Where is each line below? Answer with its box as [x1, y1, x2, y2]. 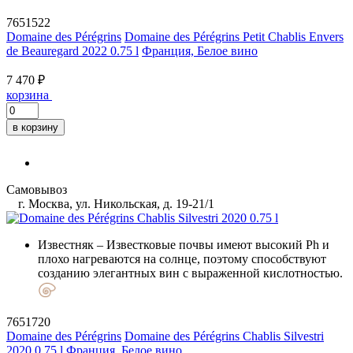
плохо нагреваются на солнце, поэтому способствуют [38, 251, 326, 266]
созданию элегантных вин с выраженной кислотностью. [38, 266, 343, 280]
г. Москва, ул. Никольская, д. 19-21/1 [15, 196, 214, 210]
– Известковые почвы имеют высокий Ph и [94, 237, 329, 251]
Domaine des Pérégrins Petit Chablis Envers [124, 29, 344, 43]
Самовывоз [6, 182, 67, 196]
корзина [6, 87, 49, 102]
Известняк [38, 237, 94, 251]
